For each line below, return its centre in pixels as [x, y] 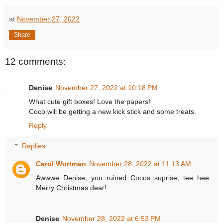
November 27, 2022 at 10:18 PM [107, 87]
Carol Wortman [61, 164]
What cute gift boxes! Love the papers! [90, 101]
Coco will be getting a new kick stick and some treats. [112, 111]
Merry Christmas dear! [71, 188]
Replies [34, 146]
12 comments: [35, 62]
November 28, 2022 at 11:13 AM [140, 164]
